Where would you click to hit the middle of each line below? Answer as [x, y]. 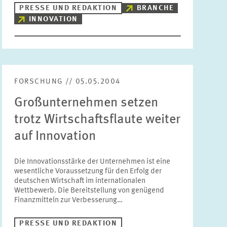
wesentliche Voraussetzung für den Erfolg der [88, 172]
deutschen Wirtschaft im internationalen [80, 181]
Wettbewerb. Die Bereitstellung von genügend [89, 191]
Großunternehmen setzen [86, 103]
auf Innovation [55, 136]
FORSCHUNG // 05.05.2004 [67, 82]
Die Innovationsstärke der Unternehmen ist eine [92, 162]
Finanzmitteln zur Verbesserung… [69, 200]
